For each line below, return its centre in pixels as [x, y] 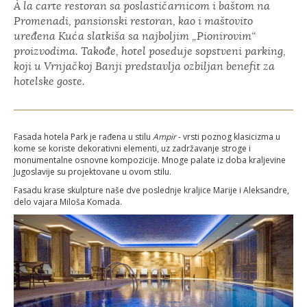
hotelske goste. [49, 81]
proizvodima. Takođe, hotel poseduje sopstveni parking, [150, 51]
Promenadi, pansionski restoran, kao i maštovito [133, 21]
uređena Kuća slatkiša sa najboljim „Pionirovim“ [135, 36]
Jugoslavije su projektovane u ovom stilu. [93, 171]
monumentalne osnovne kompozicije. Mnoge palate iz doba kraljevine [150, 160]
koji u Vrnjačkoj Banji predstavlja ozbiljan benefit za [144, 66]
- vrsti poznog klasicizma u [228, 136]
